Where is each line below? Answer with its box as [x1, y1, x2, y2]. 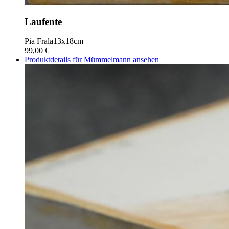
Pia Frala [25, 37, 53, 46]
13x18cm [53, 37, 83, 46]
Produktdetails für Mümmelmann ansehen [25, 55, 159, 64]
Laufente [25, 16, 62, 27]
